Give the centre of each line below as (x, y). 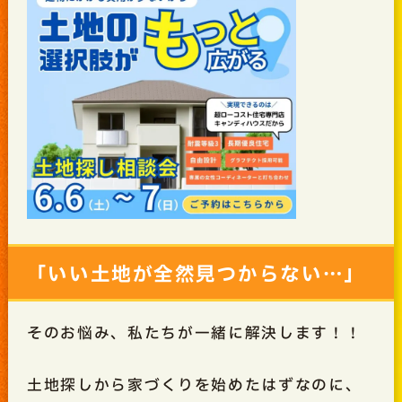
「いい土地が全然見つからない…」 (196, 274)
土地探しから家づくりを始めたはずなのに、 (194, 386)
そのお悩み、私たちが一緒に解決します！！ (194, 334)
